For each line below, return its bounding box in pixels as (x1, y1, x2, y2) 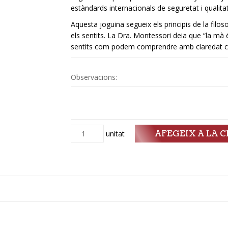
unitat (103, 129, 125, 138)
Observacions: (71, 72, 119, 82)
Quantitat (71, 129, 102, 138)
